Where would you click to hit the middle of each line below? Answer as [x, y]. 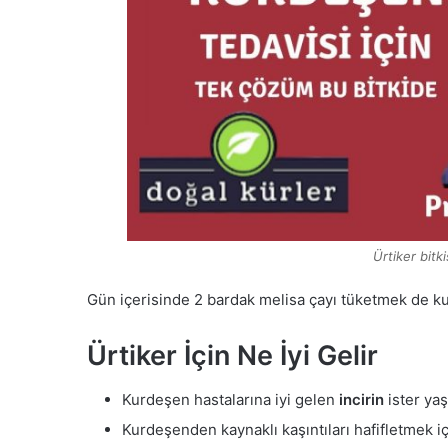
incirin [361, 400]
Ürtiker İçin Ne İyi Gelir [232, 355]
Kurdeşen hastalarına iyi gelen [230, 400]
